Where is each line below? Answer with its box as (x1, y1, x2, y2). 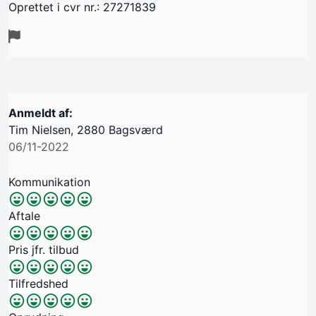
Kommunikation (8, 174, 90, 189)
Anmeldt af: (8, 105, 73, 120)
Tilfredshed (8, 276, 68, 291)
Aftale (8, 208, 40, 223)
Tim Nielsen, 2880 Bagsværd (8, 122, 163, 137)
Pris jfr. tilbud (8, 242, 79, 257)
